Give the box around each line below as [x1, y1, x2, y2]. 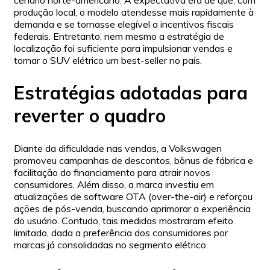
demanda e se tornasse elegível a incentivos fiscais [14, 17, 234, 30]
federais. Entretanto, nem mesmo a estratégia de [14, 30, 224, 42]
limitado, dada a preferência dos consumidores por [14, 226, 228, 239]
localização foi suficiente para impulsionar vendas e [14, 42, 233, 54]
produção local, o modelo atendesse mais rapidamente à [14, 5, 254, 18]
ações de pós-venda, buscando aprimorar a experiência [14, 202, 251, 215]
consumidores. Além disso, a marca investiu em [14, 178, 214, 190]
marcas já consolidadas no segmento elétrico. [14, 238, 208, 251]
